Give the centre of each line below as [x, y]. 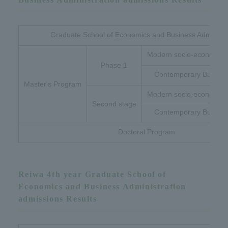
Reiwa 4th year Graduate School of [92, 174]
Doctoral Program [147, 132]
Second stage [114, 104]
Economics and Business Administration [102, 187]
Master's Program [52, 84]
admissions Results [58, 199]
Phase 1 [114, 65]
